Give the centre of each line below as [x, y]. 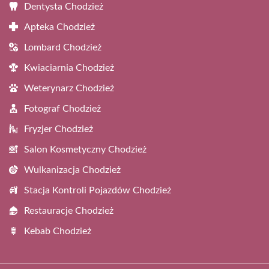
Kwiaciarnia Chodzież [69, 68]
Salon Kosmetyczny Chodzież [85, 149]
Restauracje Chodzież [69, 210]
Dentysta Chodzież [64, 6]
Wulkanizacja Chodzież [72, 170]
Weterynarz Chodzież [69, 88]
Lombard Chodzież [63, 47]
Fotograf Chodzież [62, 108]
